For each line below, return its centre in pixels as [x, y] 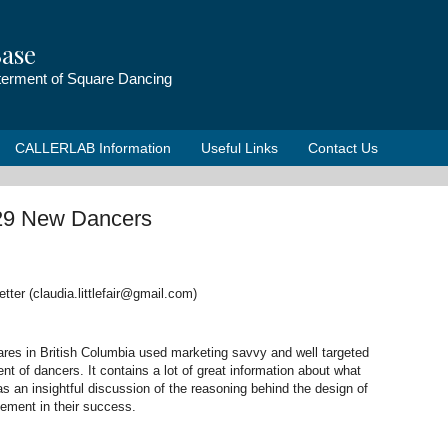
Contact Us [343, 148]
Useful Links [239, 148]
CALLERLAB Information [93, 148]
